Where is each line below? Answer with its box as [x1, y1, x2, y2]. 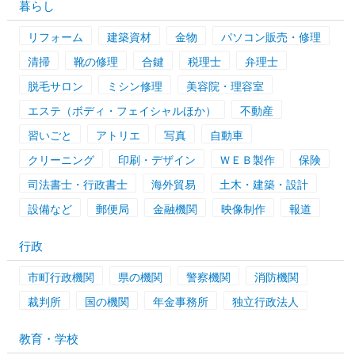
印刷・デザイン [117, 153, 196, 166]
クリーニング [27, 153, 94, 166]
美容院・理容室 [185, 79, 264, 93]
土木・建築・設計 [219, 177, 308, 191]
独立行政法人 [231, 295, 299, 308]
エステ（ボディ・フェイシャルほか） [27, 104, 216, 117]
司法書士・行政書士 [27, 177, 128, 191]
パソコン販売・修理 [220, 30, 321, 44]
